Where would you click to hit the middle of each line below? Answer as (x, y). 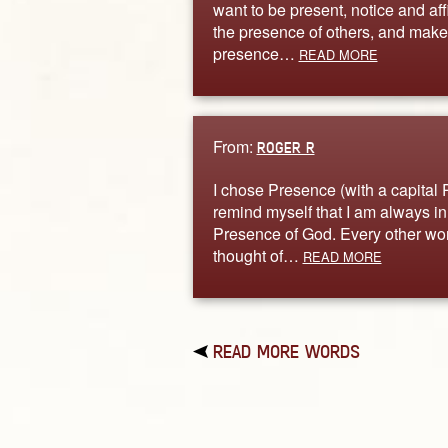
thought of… (257, 255)
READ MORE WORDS (286, 351)
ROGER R (285, 147)
